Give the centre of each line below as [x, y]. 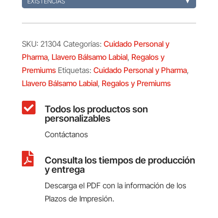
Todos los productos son [96, 109]
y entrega [64, 169]
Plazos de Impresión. [79, 198]
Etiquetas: [75, 70]
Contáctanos [66, 134]
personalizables [77, 118]
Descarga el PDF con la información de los [115, 185]
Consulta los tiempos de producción [120, 160]
